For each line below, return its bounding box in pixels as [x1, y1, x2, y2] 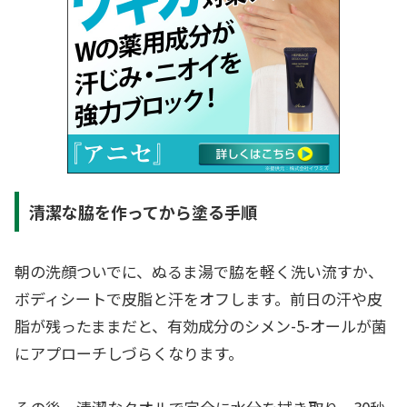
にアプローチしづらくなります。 [15, 341, 243, 364]
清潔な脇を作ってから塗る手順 [28, 199, 257, 223]
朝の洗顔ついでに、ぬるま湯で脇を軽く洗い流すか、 [15, 259, 383, 283]
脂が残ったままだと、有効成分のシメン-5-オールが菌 [15, 313, 387, 337]
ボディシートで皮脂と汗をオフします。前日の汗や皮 [15, 286, 382, 310]
